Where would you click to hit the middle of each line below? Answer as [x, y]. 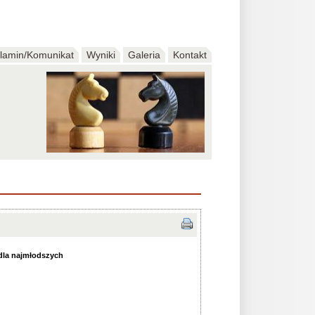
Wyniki [101, 55]
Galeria [144, 55]
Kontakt [190, 55]
